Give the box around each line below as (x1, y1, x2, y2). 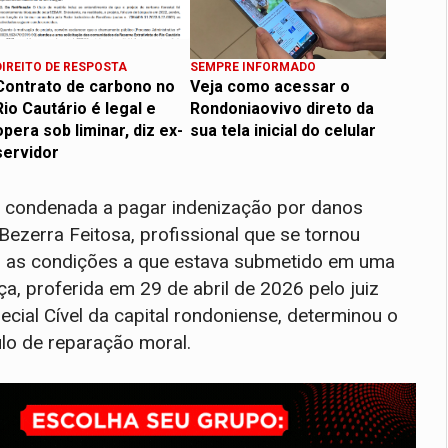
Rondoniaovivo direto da (190, 98, 374, 118)
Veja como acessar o (190, 76, 350, 96)
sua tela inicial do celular (190, 120, 376, 140)
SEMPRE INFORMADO (190, 59, 316, 74)
